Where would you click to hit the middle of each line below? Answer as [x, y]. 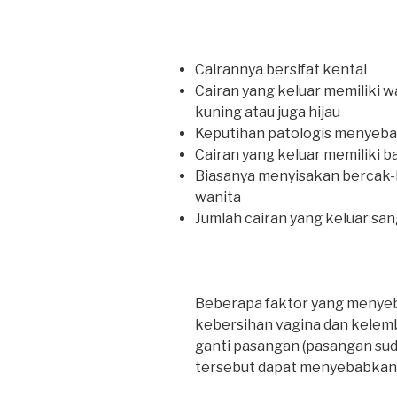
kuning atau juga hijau [268, 113]
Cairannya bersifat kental [281, 70]
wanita [218, 198]
